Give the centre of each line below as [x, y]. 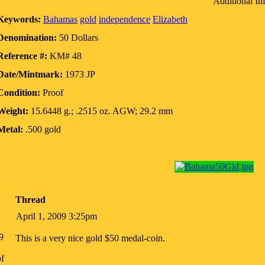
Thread [30, 200]
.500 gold [42, 129]
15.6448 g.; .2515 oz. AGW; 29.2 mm [101, 111]
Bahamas [60, 19]
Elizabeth [170, 19]
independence [125, 19]
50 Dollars [77, 38]
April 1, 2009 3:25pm [56, 216]
